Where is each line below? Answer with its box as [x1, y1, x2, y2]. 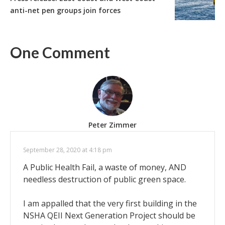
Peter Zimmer [88, 120, 137, 130]
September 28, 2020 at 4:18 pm [23, 145, 112, 154]
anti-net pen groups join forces [10, 5, 121, 15]
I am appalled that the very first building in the [23, 197, 197, 209]
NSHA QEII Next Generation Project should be [23, 209, 195, 221]
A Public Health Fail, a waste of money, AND [23, 161, 186, 173]
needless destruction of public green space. [23, 173, 186, 185]
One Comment [10, 43, 110, 61]
